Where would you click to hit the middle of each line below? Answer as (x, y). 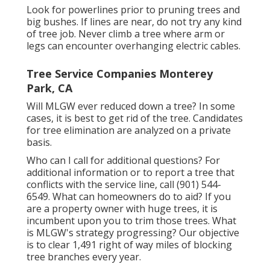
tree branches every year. (84, 257)
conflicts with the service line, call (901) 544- (124, 185)
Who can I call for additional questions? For (123, 161)
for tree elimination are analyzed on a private (129, 130)
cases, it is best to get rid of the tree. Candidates (135, 118)
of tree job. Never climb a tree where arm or (126, 34)
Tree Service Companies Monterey (120, 74)
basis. (39, 143)
